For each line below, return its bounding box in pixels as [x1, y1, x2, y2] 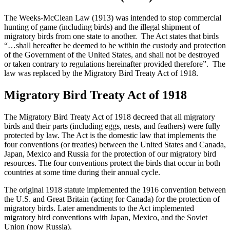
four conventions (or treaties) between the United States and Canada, [4, 140, 226, 149]
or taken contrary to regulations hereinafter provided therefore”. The [4, 60, 225, 69]
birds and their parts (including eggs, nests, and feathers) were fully [4, 122, 220, 131]
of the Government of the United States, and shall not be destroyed [4, 50, 219, 60]
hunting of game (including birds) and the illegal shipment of [4, 23, 200, 32]
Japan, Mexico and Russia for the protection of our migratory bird [4, 149, 216, 159]
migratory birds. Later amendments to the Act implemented [4, 204, 194, 213]
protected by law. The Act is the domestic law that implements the [4, 131, 216, 140]
